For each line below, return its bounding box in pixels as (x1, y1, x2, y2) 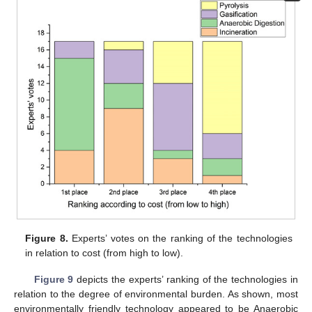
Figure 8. (25, 233, 68, 244)
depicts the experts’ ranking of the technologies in (73, 274, 299, 286)
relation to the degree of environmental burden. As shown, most (14, 288, 298, 300)
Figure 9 (33, 274, 74, 286)
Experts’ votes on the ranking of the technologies (68, 233, 292, 244)
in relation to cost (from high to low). (25, 247, 184, 259)
